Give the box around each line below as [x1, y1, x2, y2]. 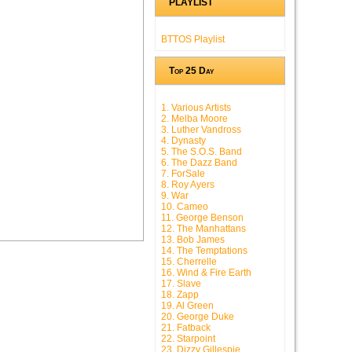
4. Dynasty [161, 135, 206, 147]
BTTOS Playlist [161, 34, 225, 46]
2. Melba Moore [161, 113, 228, 125]
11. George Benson [161, 212, 244, 224]
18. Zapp [161, 289, 199, 301]
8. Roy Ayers [161, 179, 214, 191]
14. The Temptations [161, 245, 247, 257]
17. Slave [161, 278, 201, 290]
